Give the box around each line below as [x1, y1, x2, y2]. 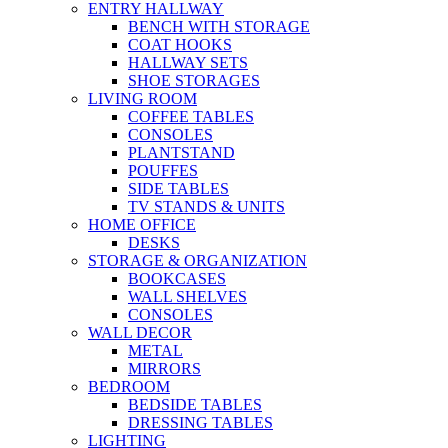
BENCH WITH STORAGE [128, 18, 310, 35]
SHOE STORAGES [128, 72, 260, 89]
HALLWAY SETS [128, 54, 248, 71]
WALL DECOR [88, 324, 192, 341]
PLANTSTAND [128, 144, 235, 161]
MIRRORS [128, 360, 201, 377]
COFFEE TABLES [128, 108, 254, 125]
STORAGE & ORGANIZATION [88, 252, 307, 269]
